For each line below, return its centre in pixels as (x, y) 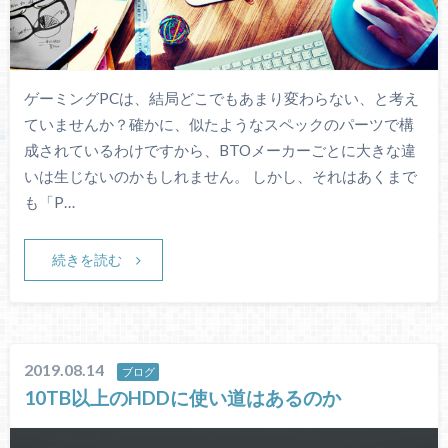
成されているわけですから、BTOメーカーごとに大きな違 (219, 149)
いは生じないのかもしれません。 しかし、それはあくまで (220, 175)
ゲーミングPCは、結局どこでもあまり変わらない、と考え (221, 97)
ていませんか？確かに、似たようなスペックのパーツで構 (218, 123)
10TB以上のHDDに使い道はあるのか (183, 398)
